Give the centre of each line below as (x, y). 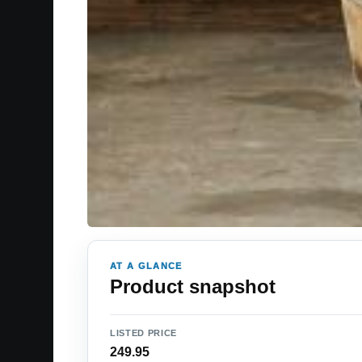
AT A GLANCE (146, 266)
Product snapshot (193, 287)
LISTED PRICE (143, 333)
